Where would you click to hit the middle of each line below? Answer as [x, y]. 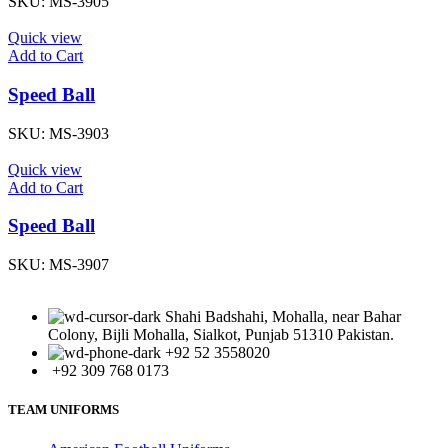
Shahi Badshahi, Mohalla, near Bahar [283, 317]
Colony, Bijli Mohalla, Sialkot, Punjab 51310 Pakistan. [221, 335]
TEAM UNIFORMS [63, 410]
